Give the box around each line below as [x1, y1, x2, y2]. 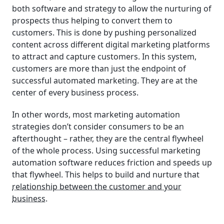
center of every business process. [12, 86, 138, 98]
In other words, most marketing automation [12, 109, 180, 120]
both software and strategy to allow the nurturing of [12, 2, 211, 14]
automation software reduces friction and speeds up [12, 157, 212, 168]
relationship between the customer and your [12, 181, 181, 192]
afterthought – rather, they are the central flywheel [12, 133, 203, 144]
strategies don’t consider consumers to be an [12, 121, 184, 132]
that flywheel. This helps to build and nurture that [12, 169, 199, 180]
